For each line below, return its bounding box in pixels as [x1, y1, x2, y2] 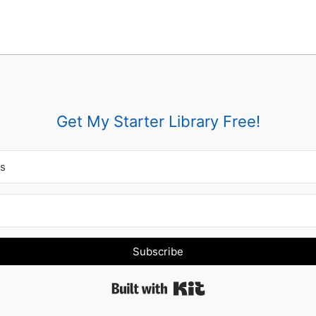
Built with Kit [205, 278, 273, 293]
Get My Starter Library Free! [56, 112, 260, 131]
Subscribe [133, 245, 183, 259]
